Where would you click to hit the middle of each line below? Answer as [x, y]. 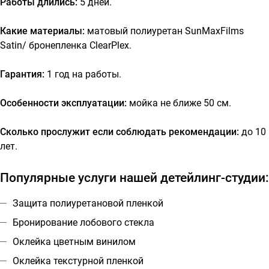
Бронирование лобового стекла [83, 222]
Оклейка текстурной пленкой [78, 261]
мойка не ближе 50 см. [180, 103]
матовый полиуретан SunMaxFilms [165, 31]
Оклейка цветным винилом [74, 241]
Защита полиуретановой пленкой [88, 203]
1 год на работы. [84, 74]
